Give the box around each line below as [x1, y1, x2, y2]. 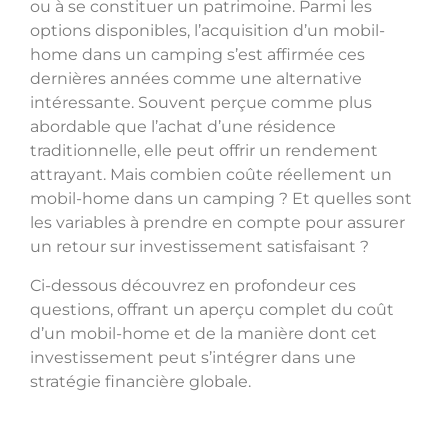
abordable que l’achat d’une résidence [30, 117, 336, 137]
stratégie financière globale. [30, 371, 251, 391]
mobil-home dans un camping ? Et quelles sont [30, 189, 412, 209]
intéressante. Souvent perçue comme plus [30, 93, 372, 113]
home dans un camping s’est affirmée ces [30, 45, 365, 65]
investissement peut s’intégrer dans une [30, 347, 356, 367]
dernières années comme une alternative [30, 69, 362, 89]
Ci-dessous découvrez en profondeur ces [30, 275, 356, 295]
